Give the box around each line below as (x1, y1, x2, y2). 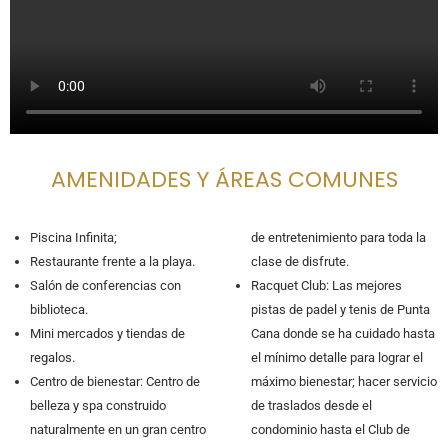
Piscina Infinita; (30, 229, 117, 245)
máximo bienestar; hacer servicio (250, 373, 437, 389)
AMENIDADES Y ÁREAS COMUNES (50, 163, 398, 195)
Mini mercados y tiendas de (30, 325, 185, 341)
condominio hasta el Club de (250, 421, 410, 437)
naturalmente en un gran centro (30, 421, 206, 437)
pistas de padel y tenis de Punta (250, 301, 430, 317)
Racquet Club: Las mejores (250, 277, 402, 293)
